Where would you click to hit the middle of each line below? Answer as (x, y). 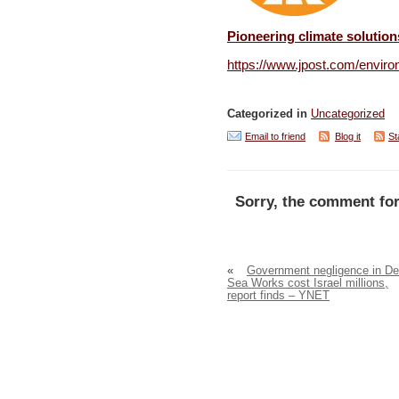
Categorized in (269, 114)
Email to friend (275, 136)
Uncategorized (348, 114)
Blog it (348, 136)
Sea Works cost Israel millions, (308, 283)
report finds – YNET (278, 295)
